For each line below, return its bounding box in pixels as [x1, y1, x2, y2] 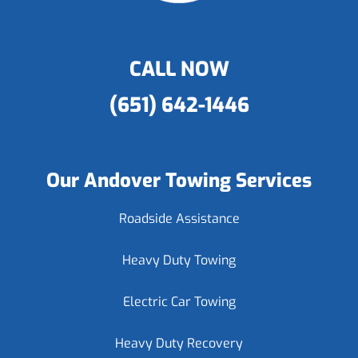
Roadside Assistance [118, 210, 240, 227]
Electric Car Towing [122, 293, 236, 310]
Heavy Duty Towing [122, 252, 236, 268]
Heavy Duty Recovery [115, 335, 243, 352]
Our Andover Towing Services [46, 168, 312, 193]
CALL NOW [129, 56, 229, 82]
